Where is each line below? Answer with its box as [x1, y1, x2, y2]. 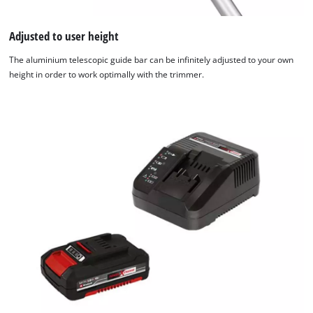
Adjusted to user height [9, 27, 119, 44]
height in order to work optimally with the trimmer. [9, 68, 205, 80]
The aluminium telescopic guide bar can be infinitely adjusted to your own [9, 54, 294, 65]
